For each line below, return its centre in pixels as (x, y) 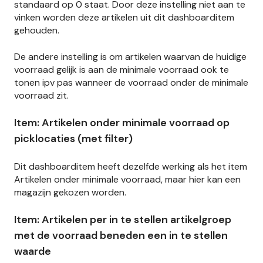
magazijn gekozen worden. (70, 192)
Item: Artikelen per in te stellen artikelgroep (123, 219)
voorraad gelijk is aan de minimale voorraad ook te (122, 69)
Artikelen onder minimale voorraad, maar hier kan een (127, 179)
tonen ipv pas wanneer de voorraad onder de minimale (131, 82)
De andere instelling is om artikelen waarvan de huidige (130, 56)
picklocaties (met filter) (73, 139)
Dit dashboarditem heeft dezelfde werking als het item (131, 166)
